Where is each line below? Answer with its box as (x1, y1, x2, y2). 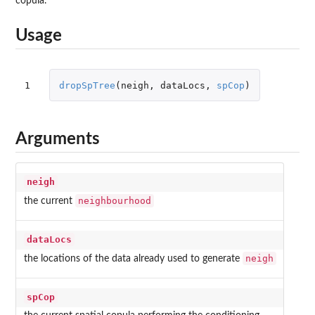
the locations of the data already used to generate (23, 254, 243, 264)
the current (23, 196, 75, 207)
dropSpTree (58, 79, 115, 91)
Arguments (15, 130, 100, 148)
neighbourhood (77, 195, 151, 207)
